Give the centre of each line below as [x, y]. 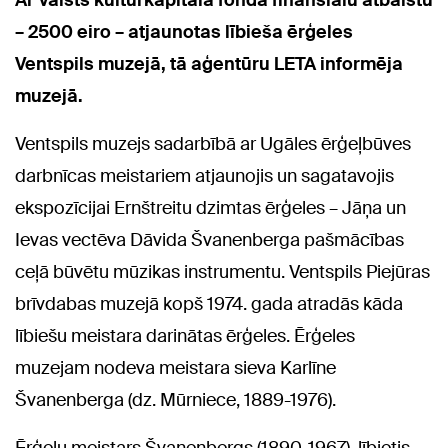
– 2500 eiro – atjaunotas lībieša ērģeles [184, 32]
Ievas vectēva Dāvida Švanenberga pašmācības [209, 240]
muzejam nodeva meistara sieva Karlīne [175, 368]
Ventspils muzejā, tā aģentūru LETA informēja [209, 64]
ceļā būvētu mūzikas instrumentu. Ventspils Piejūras [222, 272]
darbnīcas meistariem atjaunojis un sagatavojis [204, 176]
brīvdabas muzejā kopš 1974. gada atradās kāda [209, 304]
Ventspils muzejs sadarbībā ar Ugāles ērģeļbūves [213, 144]
